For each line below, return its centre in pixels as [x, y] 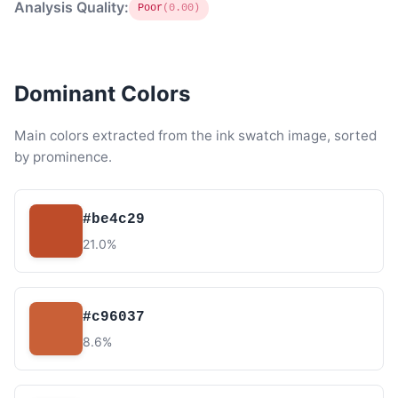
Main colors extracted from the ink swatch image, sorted [195, 135]
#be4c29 [114, 219]
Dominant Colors [102, 94]
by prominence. [63, 157]
